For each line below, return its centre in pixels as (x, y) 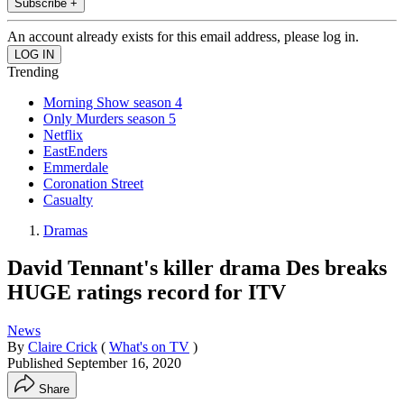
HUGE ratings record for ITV (147, 293)
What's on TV (149, 347)
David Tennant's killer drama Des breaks (197, 268)
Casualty (68, 199)
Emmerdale (76, 167)
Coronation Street (93, 183)
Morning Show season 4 (113, 102)
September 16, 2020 (124, 363)
